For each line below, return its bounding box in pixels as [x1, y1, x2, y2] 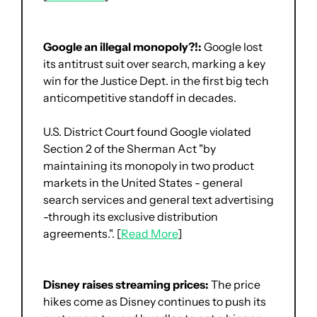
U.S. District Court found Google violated [43, 125, 251, 139]
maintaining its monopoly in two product [43, 158, 254, 173]
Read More [121, 226, 178, 241]
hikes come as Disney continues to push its [43, 294, 266, 309]
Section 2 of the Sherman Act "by [43, 142, 216, 156]
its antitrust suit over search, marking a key [43, 57, 265, 71]
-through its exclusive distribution [43, 209, 218, 224]
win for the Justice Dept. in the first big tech [43, 74, 269, 88]
